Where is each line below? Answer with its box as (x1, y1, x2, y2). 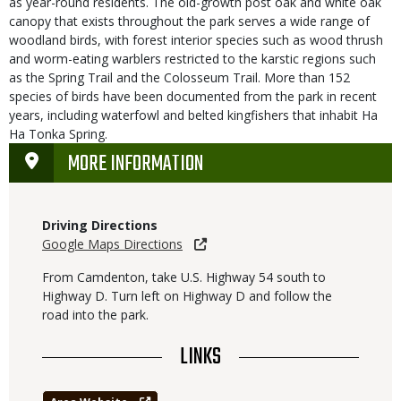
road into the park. (42, 306, 149, 324)
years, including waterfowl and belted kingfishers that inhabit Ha (9, 107, 378, 124)
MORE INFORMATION (68, 148, 203, 182)
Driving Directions (42, 217, 158, 235)
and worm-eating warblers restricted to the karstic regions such (9, 50, 376, 68)
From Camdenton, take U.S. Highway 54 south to (42, 269, 326, 286)
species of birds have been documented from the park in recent (9, 88, 377, 106)
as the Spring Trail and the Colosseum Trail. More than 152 (9, 69, 350, 87)
